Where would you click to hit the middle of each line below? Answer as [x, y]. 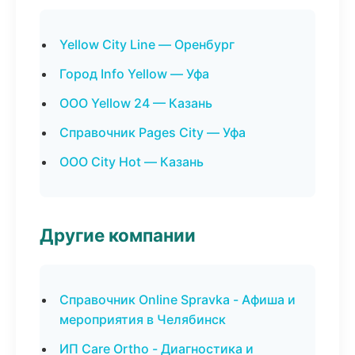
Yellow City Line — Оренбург [147, 44]
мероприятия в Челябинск [143, 319]
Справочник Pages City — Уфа [153, 132]
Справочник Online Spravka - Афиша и [177, 300]
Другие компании [118, 235]
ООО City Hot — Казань [132, 162]
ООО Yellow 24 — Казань [136, 103]
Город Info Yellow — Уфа [134, 74]
